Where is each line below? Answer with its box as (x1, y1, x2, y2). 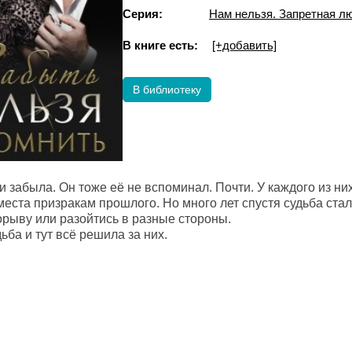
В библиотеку (133, 83, 201, 96)
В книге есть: (123, 38, 198, 52)
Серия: (123, 7, 163, 20)
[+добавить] (212, 38, 277, 52)
